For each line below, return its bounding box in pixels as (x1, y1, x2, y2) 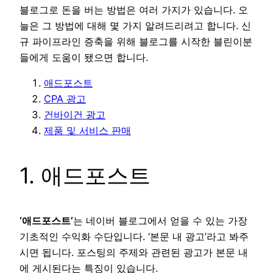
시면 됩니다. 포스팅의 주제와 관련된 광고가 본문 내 (19, 246, 248, 258)
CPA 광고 (44, 92, 86, 105)
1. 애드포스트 (19, 161, 151, 189)
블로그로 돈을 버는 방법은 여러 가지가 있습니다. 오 (19, 3, 248, 16)
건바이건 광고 (44, 108, 105, 121)
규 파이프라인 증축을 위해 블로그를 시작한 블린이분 (19, 35, 252, 48)
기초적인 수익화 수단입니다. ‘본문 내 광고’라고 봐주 (19, 230, 249, 243)
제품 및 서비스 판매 (44, 124, 131, 136)
